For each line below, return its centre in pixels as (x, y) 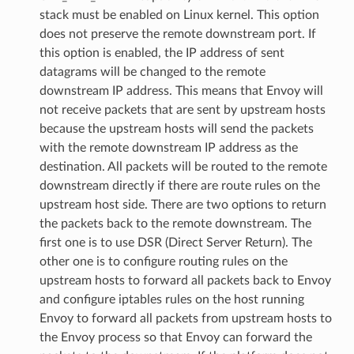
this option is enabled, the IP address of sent (162, 53)
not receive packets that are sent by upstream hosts (182, 109)
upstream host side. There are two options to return (183, 204)
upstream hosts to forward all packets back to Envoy (185, 280)
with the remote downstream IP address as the (168, 147)
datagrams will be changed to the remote (152, 72)
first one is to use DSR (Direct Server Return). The (175, 242)
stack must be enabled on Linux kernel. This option (179, 15)
